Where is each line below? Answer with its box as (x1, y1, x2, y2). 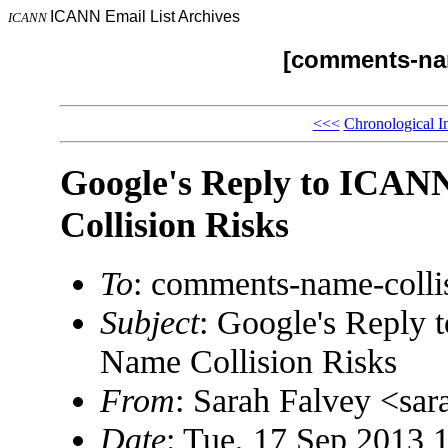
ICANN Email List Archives (50, 8, 240, 25)
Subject (99, 303, 199, 342)
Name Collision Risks (99, 342, 397, 381)
